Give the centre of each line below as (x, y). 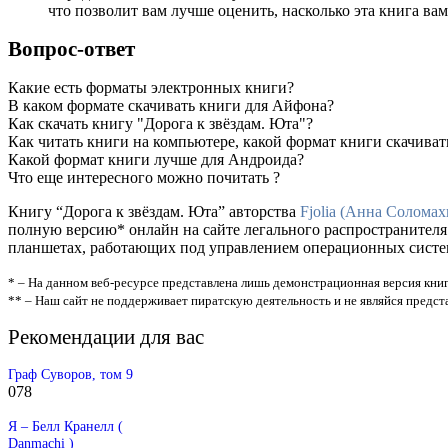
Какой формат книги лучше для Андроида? (156, 159)
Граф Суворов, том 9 (70, 373)
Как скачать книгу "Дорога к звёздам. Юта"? (160, 123)
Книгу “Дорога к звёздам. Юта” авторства (154, 211)
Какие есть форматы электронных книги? (151, 87)
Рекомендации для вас (106, 336)
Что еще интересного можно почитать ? (144, 177)
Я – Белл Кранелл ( (65, 425)
